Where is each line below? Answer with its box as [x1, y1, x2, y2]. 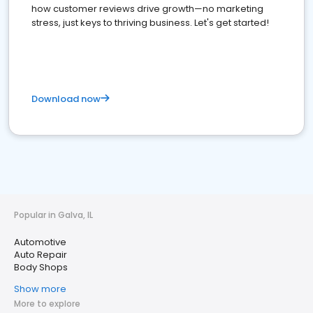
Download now [31, 92, 101, 105]
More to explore [14, 298, 80, 310]
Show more [14, 282, 66, 296]
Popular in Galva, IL [14, 209, 93, 221]
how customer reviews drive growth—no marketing [31, 2, 263, 15]
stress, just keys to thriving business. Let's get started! [31, 16, 269, 29]
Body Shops [14, 261, 68, 274]
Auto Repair [14, 248, 67, 261]
